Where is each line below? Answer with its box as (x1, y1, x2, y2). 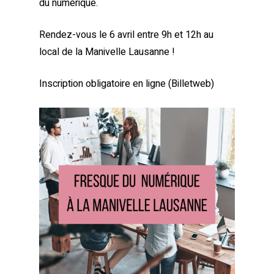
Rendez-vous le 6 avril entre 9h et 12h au (39, 28, 213, 43)
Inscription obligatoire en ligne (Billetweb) (39, 76, 214, 92)
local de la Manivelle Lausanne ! (39, 45, 175, 60)
